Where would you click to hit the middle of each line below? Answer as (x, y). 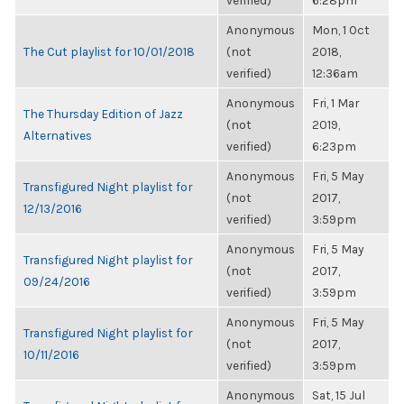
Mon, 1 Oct (341, 30)
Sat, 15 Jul (339, 395)
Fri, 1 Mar (335, 103)
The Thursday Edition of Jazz (103, 114)
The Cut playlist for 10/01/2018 (109, 51)
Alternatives (58, 135)
